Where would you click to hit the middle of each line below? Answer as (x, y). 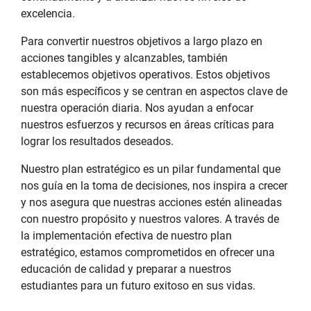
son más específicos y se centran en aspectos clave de (154, 91)
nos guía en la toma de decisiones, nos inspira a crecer (154, 186)
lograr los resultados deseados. (97, 141)
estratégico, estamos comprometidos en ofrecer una (148, 252)
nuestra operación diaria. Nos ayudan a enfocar (137, 108)
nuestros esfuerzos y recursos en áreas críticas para (148, 125)
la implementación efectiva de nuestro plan (126, 236)
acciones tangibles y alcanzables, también (124, 58)
